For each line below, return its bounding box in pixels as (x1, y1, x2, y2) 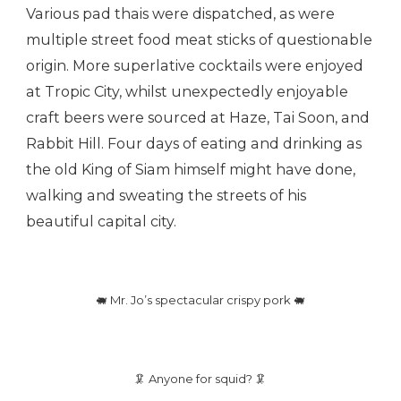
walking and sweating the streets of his (26, 187, 306, 205)
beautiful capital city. (26, 213, 176, 231)
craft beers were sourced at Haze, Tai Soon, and (26, 109, 370, 127)
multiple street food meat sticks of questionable (26, 31, 372, 49)
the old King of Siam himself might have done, (26, 161, 355, 179)
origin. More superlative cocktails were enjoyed (26, 57, 363, 75)
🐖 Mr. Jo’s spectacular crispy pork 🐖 (96, 293, 305, 308)
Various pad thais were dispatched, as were (26, 5, 335, 23)
